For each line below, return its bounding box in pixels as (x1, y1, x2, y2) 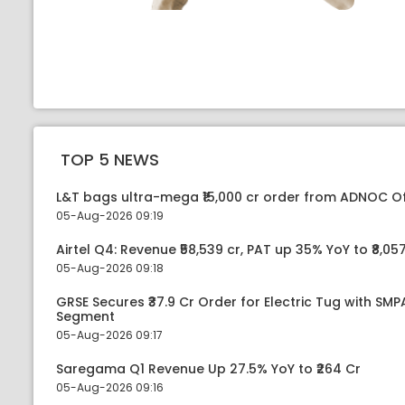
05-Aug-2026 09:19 (56, 208, 164, 223)
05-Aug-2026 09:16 (56, 380, 164, 395)
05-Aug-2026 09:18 (56, 260, 164, 276)
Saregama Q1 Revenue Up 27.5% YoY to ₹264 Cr (56, 360, 361, 378)
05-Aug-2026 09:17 (56, 327, 163, 343)
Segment (56, 307, 115, 325)
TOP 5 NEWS (61, 147, 159, 171)
